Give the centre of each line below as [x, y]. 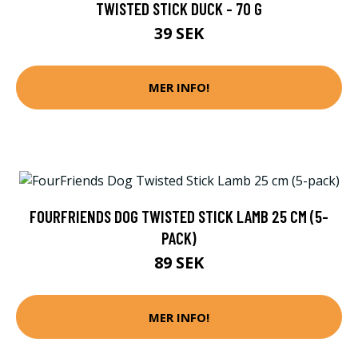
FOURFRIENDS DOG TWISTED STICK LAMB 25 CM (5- [179, 217]
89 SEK [179, 263]
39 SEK [179, 33]
